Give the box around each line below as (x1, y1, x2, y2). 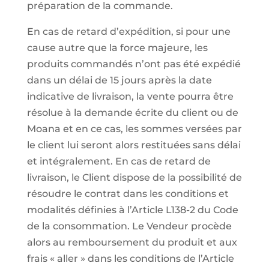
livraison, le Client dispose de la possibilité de (26, 172, 242, 183)
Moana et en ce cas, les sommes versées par (26, 123, 242, 134)
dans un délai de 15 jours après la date (26, 74, 212, 86)
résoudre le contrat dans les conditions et (26, 188, 229, 199)
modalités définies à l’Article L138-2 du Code (26, 204, 238, 216)
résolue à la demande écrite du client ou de (26, 107, 238, 118)
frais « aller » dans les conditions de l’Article (26, 253, 234, 264)
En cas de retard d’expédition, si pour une (26, 26, 231, 37)
